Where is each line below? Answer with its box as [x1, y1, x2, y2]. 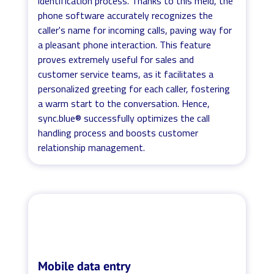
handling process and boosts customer [38, 125, 199, 140]
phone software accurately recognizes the [38, 7, 213, 23]
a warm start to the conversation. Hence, [38, 95, 210, 111]
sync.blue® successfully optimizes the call [38, 110, 210, 125]
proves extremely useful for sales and [38, 51, 194, 67]
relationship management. [38, 139, 146, 155]
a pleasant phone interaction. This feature [38, 37, 212, 52]
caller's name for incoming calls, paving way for [38, 22, 232, 37]
